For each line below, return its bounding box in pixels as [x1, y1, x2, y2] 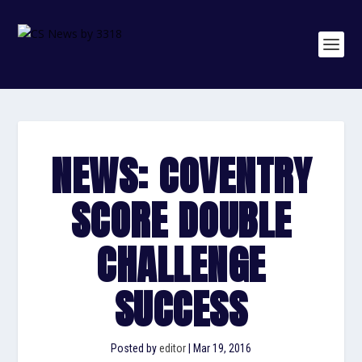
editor [159, 342, 186, 355]
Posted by [111, 342, 159, 355]
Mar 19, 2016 [193, 342, 251, 355]
